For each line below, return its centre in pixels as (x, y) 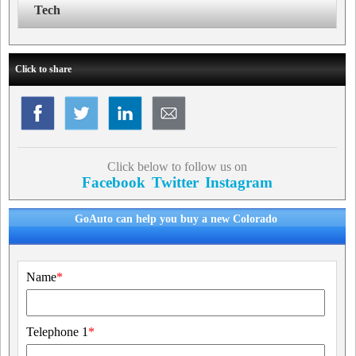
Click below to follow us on (177, 167)
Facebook (113, 183)
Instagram (238, 183)
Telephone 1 (57, 332)
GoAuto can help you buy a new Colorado (176, 219)
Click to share (43, 70)
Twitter (175, 183)
